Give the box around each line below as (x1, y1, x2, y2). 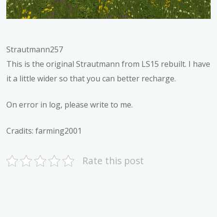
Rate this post (82, 154, 144, 167)
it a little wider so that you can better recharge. (6, 73, 176, 84)
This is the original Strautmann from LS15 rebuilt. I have (6, 58, 211, 69)
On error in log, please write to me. (6, 99, 133, 110)
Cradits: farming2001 (6, 125, 82, 136)
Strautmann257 (6, 44, 63, 55)
